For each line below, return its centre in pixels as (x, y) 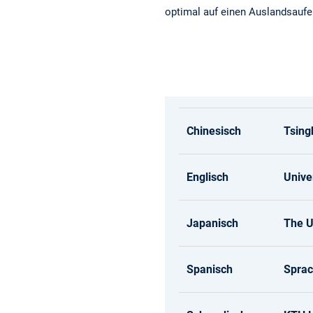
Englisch (208, 177)
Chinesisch (214, 131)
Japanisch (213, 224)
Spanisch (210, 270)
